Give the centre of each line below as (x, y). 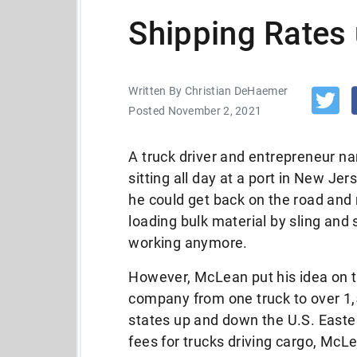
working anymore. (188, 243)
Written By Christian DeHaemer (208, 91)
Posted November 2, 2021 (195, 111)
